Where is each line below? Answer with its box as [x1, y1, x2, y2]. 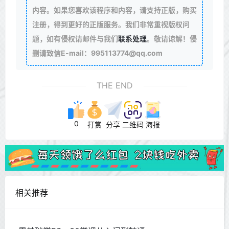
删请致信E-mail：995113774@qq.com [32, 48, 163, 57]
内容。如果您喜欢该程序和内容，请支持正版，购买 [32, 5, 197, 14]
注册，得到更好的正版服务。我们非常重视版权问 [32, 19, 190, 29]
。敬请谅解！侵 [146, 34, 197, 43]
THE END [94, 80, 135, 91]
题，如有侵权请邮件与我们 [32, 34, 118, 43]
